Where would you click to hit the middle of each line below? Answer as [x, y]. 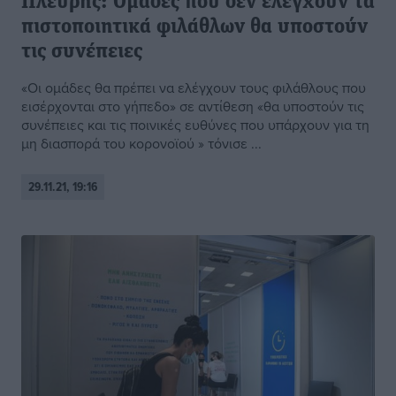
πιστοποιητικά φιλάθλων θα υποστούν [194, 28]
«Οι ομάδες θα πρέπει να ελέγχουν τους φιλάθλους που [194, 88]
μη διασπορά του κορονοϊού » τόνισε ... [141, 144]
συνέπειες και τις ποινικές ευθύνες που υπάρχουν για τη [195, 125]
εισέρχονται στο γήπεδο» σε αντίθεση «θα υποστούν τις [193, 107]
